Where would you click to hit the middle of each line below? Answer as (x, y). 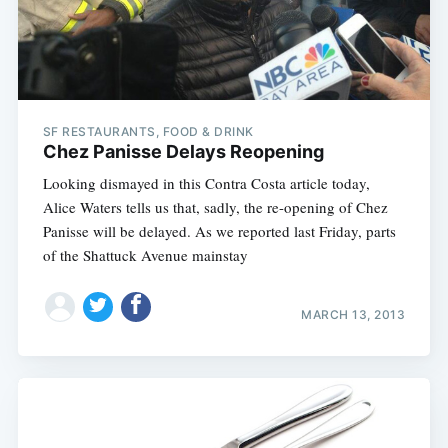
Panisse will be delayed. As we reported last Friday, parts (219, 231)
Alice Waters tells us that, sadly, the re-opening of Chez (215, 207)
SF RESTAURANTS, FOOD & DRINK (148, 132)
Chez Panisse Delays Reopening (183, 152)
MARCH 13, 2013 (353, 314)
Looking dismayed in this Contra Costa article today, (206, 183)
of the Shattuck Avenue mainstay (145, 255)
